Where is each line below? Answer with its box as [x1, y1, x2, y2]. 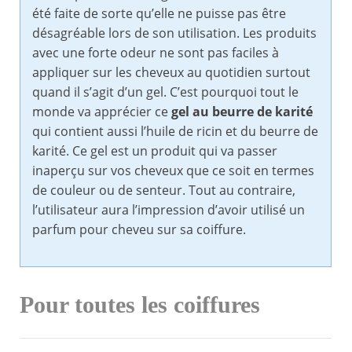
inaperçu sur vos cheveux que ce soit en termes [32, 162, 314, 180]
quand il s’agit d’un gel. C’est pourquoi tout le [32, 83, 299, 101]
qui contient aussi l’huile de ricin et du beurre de [32, 123, 318, 141]
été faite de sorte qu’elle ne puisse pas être [32, 5, 286, 23]
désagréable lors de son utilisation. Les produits [32, 24, 317, 42]
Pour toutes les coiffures [20, 291, 260, 319]
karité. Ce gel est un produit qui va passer [32, 142, 277, 160]
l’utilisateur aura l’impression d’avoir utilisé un [32, 201, 305, 219]
